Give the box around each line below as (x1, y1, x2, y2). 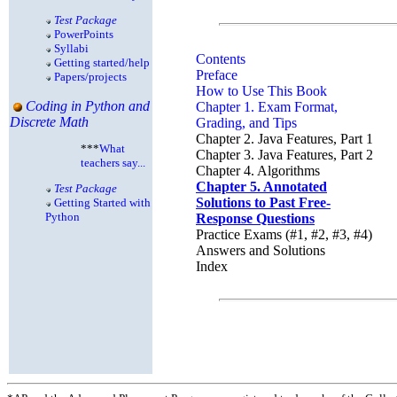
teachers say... (81, 156, 145, 169)
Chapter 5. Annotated (196, 179, 327, 194)
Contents (196, 51, 245, 66)
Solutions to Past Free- (196, 195, 331, 210)
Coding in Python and (26, 98, 150, 113)
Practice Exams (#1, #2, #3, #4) (196, 227, 372, 242)
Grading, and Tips (196, 115, 297, 130)
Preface (196, 67, 237, 82)
